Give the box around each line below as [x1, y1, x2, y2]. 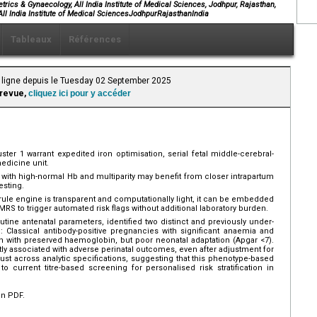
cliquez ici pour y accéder [28, 88, 131, 98]
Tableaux [11, 33, 52, 45]
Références [69, 33, 121, 45]
